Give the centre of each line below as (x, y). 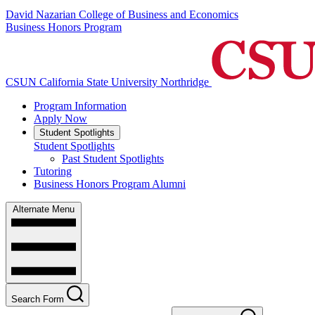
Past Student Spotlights (113, 159)
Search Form (38, 300)
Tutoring (53, 172)
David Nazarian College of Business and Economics (122, 15)
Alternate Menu (44, 210)
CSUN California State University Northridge (107, 82)
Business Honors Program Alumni (110, 184)
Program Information (80, 106)
